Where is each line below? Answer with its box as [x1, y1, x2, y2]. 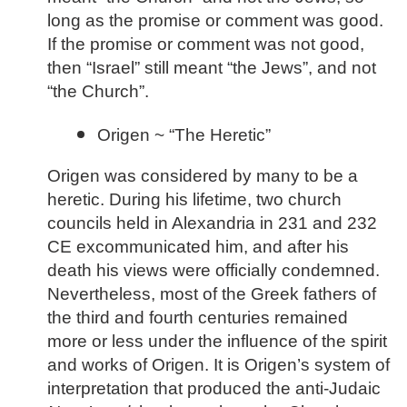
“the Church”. [47, 81, 149, 101]
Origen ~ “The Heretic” [97, 125, 271, 145]
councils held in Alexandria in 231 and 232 [47, 213, 377, 233]
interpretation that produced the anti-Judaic [47, 378, 381, 398]
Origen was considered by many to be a [47, 165, 358, 185]
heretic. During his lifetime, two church [47, 189, 342, 209]
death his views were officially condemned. [47, 260, 380, 280]
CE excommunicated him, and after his [47, 236, 349, 256]
